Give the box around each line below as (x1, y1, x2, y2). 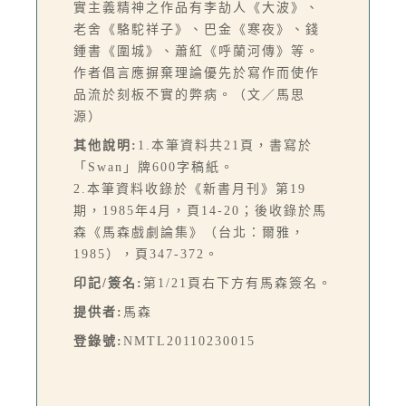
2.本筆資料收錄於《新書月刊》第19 (73, 182, 306, 197)
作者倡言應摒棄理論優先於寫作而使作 (73, 66, 320, 81)
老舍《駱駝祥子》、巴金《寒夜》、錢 (73, 23, 320, 37)
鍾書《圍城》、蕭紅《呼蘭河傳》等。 (73, 44, 320, 59)
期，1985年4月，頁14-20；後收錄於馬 (73, 204, 327, 218)
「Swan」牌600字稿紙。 (73, 160, 235, 175)
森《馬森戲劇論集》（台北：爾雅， (73, 226, 305, 240)
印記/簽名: (73, 276, 143, 291)
